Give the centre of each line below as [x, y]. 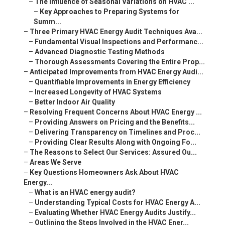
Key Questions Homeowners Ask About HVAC [104, 173]
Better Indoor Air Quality [75, 102]
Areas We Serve [55, 162]
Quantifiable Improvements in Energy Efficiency [112, 82]
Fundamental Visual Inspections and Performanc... [119, 42]
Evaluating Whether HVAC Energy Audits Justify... [115, 213]
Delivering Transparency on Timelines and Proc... [117, 132]
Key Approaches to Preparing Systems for [109, 12]
